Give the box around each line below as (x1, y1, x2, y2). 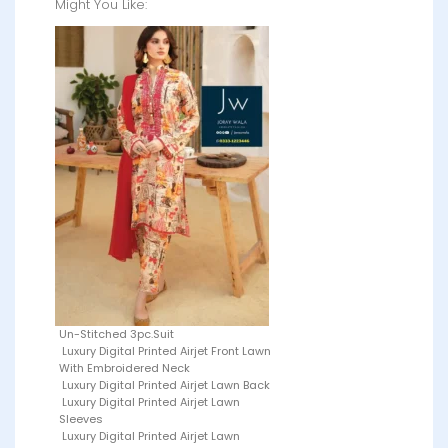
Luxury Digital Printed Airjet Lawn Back (59, 377, 270, 394)
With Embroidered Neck (59, 360, 190, 377)
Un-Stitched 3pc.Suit (59, 326, 174, 343)
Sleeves (59, 411, 103, 428)
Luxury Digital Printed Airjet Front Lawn (59, 343, 271, 360)
